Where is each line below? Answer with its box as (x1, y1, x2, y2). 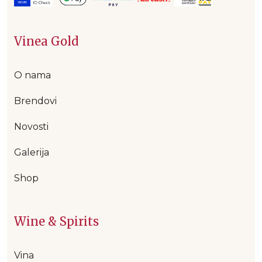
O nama (14, 70, 51, 81)
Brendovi (14, 95, 57, 107)
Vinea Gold (14, 34, 78, 49)
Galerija (14, 147, 49, 158)
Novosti (14, 121, 49, 133)
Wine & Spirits (14, 214, 99, 229)
